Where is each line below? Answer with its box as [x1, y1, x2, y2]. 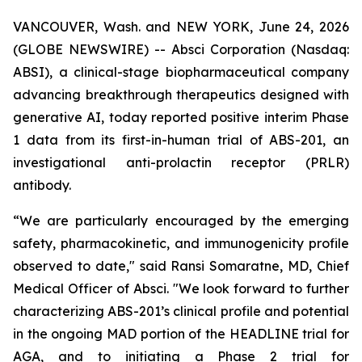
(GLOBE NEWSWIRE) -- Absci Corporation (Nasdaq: [13, 41, 349, 57]
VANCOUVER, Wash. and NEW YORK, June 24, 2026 [13, 19, 349, 35]
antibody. [13, 177, 71, 193]
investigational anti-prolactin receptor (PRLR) [13, 154, 349, 170]
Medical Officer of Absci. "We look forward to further [13, 280, 349, 297]
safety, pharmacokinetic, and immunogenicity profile [13, 235, 349, 251]
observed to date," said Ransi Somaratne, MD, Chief [13, 258, 349, 274]
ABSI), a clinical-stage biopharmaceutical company [13, 64, 349, 80]
